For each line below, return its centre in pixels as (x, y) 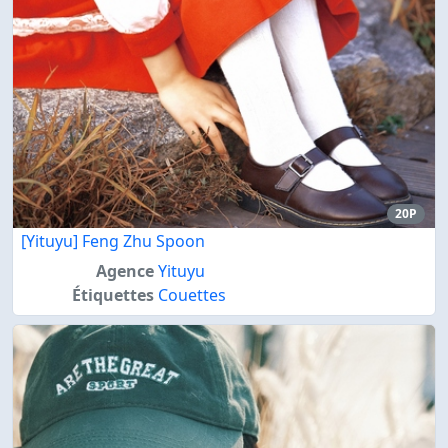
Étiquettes (112, 295)
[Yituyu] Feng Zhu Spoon (113, 241)
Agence (124, 271)
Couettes (191, 295)
